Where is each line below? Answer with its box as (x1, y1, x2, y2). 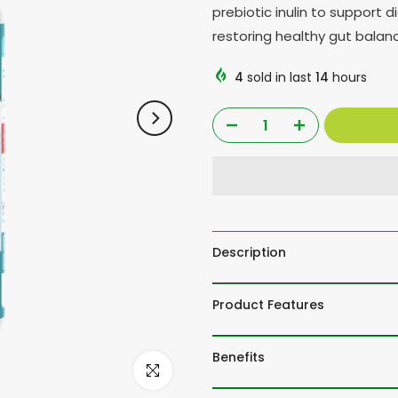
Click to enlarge (133, 362, 230, 379)
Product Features (212, 296, 324, 314)
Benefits (212, 348, 265, 366)
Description (212, 243, 286, 261)
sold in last (243, 68, 315, 86)
